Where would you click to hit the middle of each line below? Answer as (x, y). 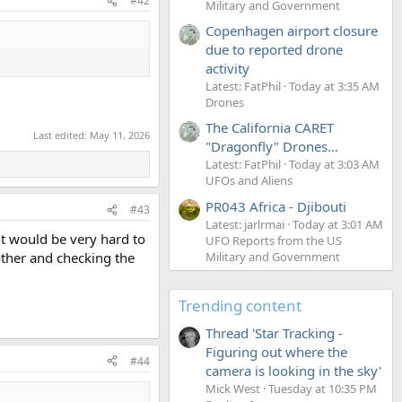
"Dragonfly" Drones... (272, 147)
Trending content (240, 305)
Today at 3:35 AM (334, 86)
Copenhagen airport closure (292, 30)
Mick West (233, 388)
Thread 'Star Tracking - (274, 332)
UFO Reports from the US (274, 240)
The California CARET (270, 128)
